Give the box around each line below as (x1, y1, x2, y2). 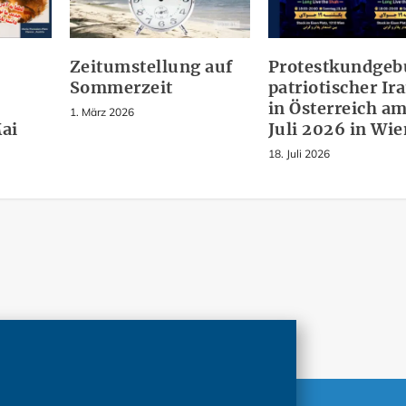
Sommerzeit (69, 77, 173, 99)
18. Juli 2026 (267, 147, 330, 161)
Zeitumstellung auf (69, 56, 233, 78)
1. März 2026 (69, 105, 134, 120)
